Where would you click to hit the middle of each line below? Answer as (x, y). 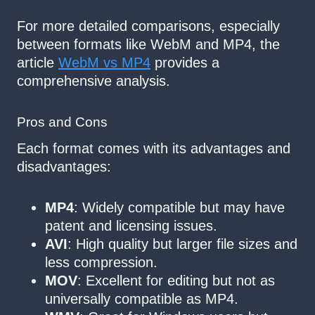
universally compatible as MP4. (142, 298)
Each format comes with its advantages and (154, 148)
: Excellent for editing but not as (176, 280)
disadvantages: (64, 166)
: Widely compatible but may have (179, 207)
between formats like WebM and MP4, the (148, 45)
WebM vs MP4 (104, 63)
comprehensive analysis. (94, 81)
